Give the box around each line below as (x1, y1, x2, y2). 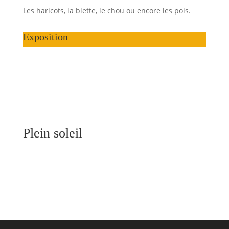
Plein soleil (22, 126, 82, 141)
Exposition (22, 31, 68, 42)
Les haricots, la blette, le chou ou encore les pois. (22, 6, 191, 15)
